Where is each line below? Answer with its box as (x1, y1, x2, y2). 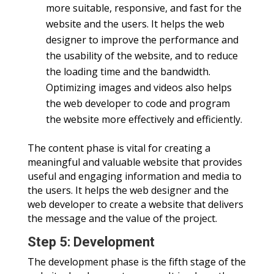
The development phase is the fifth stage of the (27, 255, 246, 269)
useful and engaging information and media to (27, 169, 242, 183)
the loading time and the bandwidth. (45, 65, 210, 79)
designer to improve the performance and (45, 33, 239, 47)
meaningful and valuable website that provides (27, 155, 242, 169)
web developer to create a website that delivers (27, 198, 243, 212)
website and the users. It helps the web (45, 17, 224, 31)
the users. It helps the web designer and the (27, 183, 229, 198)
